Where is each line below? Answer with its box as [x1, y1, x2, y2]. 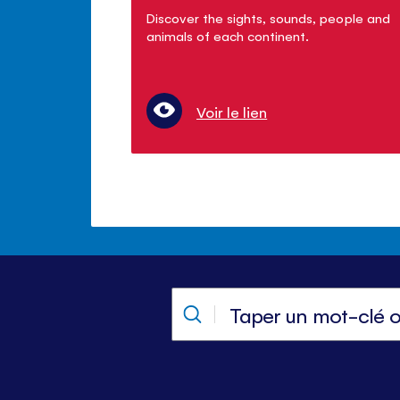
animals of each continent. [146, 27, 310, 44]
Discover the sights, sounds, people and [146, 9, 390, 26]
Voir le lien [196, 102, 268, 122]
